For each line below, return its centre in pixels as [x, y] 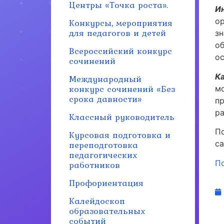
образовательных [107, 211]
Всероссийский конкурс [120, 51]
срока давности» [105, 99]
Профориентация [106, 183]
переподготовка [103, 145]
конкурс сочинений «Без [122, 89]
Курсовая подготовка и [120, 135]
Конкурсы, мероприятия [121, 23]
